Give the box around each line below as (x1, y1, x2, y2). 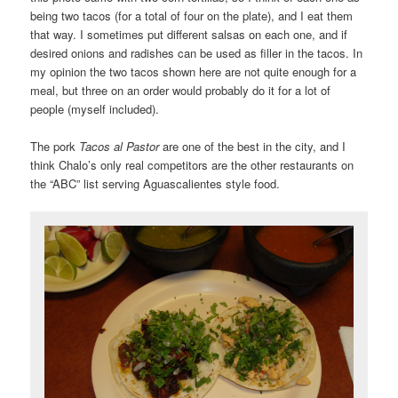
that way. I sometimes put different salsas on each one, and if (30, 25, 348, 43)
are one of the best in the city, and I (159, 137, 346, 155)
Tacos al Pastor (79, 137, 160, 155)
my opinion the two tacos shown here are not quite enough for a (30, 62, 357, 80)
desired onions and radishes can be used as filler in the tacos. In (30, 44, 363, 61)
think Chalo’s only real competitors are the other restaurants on (30, 155, 354, 173)
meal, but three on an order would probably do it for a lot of (30, 81, 331, 99)
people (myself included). (30, 99, 160, 117)
